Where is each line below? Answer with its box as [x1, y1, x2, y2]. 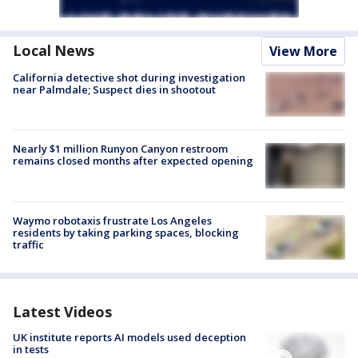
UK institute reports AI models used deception [13, 329, 246, 344]
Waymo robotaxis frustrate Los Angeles [13, 213, 212, 228]
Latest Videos [13, 301, 112, 321]
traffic [13, 237, 44, 252]
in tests [13, 341, 49, 356]
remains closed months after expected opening [13, 153, 253, 169]
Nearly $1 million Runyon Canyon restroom [13, 141, 228, 157]
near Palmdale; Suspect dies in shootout [13, 82, 216, 97]
